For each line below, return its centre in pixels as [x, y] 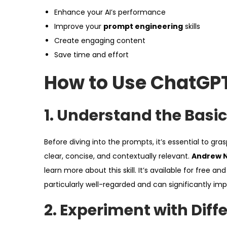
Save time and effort [91, 55]
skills [192, 27]
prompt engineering [143, 27]
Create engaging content [100, 41]
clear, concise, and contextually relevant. [118, 156]
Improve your [79, 27]
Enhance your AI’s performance [110, 12]
